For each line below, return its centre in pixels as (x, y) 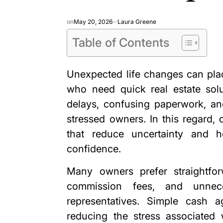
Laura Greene (137, 21)
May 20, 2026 (93, 21)
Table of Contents (121, 42)
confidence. (94, 149)
